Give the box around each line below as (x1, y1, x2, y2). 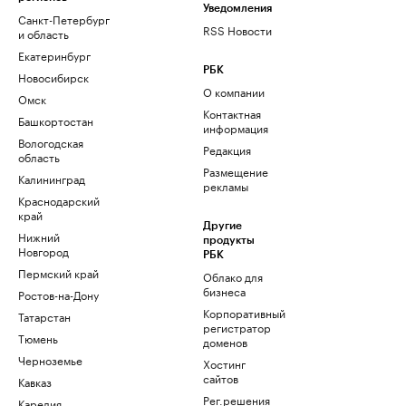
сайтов (203, 369, 238, 386)
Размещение (203, 162, 268, 179)
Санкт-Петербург (18, 10, 110, 27)
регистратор (203, 318, 271, 335)
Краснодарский (18, 191, 100, 208)
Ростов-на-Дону (18, 285, 99, 303)
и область (18, 24, 69, 42)
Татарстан (18, 307, 71, 324)
